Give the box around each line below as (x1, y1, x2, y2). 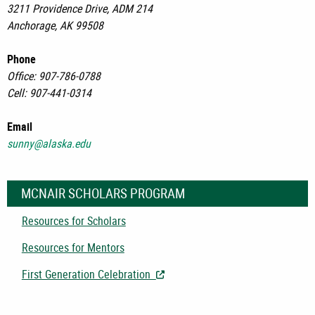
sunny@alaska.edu (7, 136, 91, 152)
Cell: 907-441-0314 (7, 85, 91, 101)
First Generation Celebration (21, 266, 156, 283)
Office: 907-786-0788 (7, 68, 101, 84)
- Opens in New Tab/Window (164, 266, 291, 283)
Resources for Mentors (21, 239, 124, 255)
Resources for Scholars (21, 212, 126, 229)
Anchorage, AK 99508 (7, 18, 103, 34)
